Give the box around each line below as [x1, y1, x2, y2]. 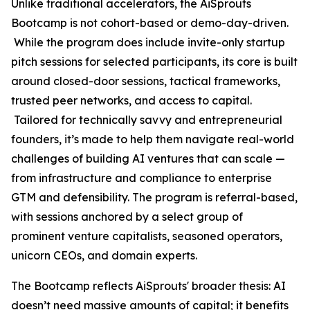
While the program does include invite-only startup [11, 35, 285, 49]
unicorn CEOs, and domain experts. [11, 248, 197, 262]
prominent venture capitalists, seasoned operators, [11, 229, 282, 243]
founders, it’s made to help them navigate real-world [11, 132, 294, 146]
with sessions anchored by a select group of [11, 210, 243, 224]
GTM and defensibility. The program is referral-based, [11, 190, 298, 204]
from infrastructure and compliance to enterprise [11, 171, 272, 185]
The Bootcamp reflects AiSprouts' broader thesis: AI [11, 279, 286, 293]
